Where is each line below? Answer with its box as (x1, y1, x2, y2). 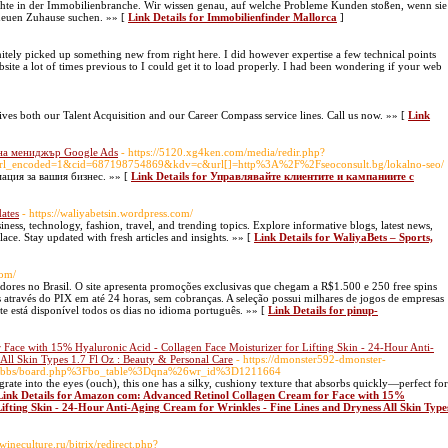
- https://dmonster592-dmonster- (236, 353, 386, 365)
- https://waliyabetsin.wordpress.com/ (22, 207, 193, 219)
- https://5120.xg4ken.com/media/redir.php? (121, 146, 325, 158)
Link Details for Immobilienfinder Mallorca (128, 11, 337, 23)
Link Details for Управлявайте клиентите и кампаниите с (131, 170, 414, 182)
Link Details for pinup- (268, 304, 378, 316)
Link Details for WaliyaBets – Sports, (254, 231, 433, 243)
